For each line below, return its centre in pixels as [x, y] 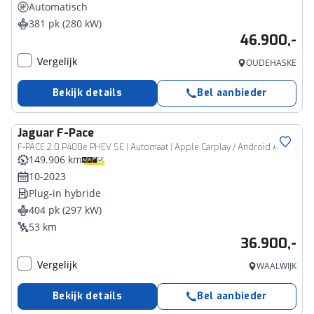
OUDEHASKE [271, 63]
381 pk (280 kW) [65, 23]
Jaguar [36, 133]
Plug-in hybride [65, 193]
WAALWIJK [277, 266]
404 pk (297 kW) [65, 210]
